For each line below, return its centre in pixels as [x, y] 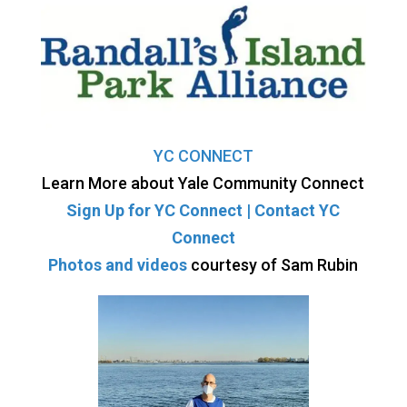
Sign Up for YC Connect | [161, 210]
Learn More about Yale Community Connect [203, 183]
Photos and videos [120, 264]
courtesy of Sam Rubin [275, 264]
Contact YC [298, 210]
